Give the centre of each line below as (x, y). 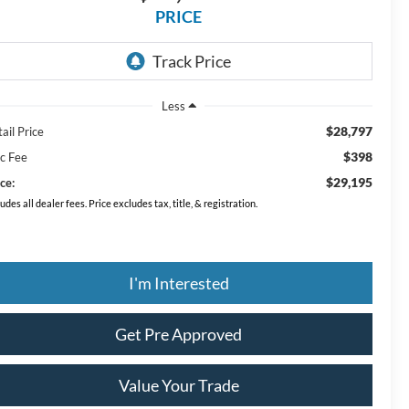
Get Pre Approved (178, 334)
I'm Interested (178, 283)
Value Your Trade (178, 385)
